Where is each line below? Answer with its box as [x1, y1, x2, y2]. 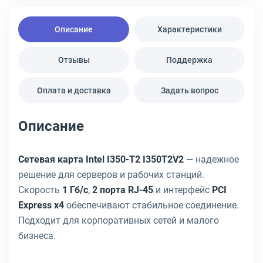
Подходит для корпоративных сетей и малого [18, 215, 219, 226]
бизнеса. [18, 230, 56, 241]
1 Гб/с [62, 184, 88, 195]
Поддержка [166, 55, 213, 65]
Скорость [18, 184, 62, 195]
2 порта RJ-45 [92, 184, 153, 195]
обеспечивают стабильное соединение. [64, 200, 239, 211]
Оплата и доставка [36, 86, 111, 95]
